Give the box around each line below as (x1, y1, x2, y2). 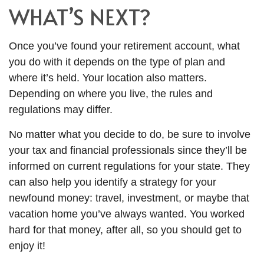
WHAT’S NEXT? (9, 2, 151, 32)
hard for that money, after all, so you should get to (9, 224, 242, 236)
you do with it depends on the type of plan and (9, 56, 225, 68)
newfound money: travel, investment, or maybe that (9, 192, 249, 204)
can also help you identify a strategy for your (9, 176, 216, 189)
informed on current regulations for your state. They (9, 160, 250, 173)
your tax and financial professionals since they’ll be (9, 144, 247, 157)
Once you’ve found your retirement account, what (9, 40, 240, 52)
